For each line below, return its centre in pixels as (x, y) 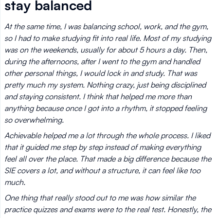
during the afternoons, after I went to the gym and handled (102, 61)
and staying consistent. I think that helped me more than (98, 96)
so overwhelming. (34, 120)
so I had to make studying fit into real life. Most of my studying (108, 38)
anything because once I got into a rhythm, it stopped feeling (106, 108)
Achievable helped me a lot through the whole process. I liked (107, 135)
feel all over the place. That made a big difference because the (108, 159)
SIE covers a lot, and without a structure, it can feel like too (102, 170)
